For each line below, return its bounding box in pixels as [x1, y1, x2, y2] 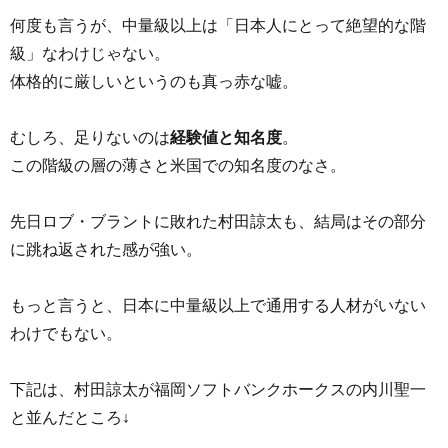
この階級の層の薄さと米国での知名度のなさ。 [10, 154, 346, 174]
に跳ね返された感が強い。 [10, 238, 202, 258]
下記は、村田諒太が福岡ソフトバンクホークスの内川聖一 [10, 378, 426, 398]
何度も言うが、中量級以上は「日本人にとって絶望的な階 [10, 14, 426, 34]
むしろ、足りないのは [10, 126, 170, 146]
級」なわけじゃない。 [10, 42, 170, 62]
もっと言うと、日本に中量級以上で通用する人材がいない [10, 294, 426, 314]
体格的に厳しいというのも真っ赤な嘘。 [10, 70, 298, 90]
